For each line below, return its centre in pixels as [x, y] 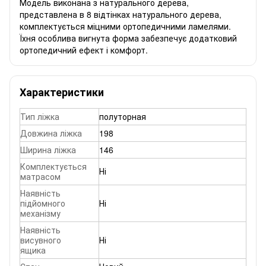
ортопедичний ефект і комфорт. [84, 50]
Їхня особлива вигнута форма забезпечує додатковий [128, 38]
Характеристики [62, 92]
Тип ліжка [40, 116]
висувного [41, 240]
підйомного [43, 203]
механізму [40, 213]
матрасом [40, 176]
